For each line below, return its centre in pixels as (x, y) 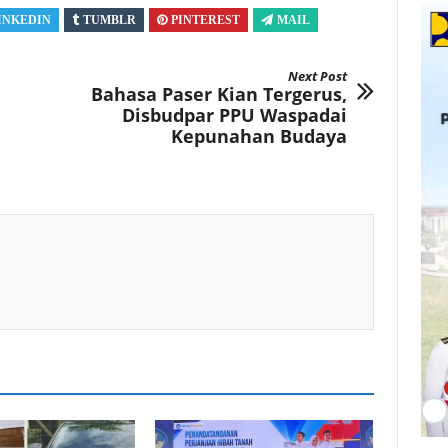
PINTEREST (205, 20)
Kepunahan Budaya (258, 136)
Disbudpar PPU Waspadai (234, 115)
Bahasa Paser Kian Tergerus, (218, 94)
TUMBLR (109, 20)
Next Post (317, 76)
